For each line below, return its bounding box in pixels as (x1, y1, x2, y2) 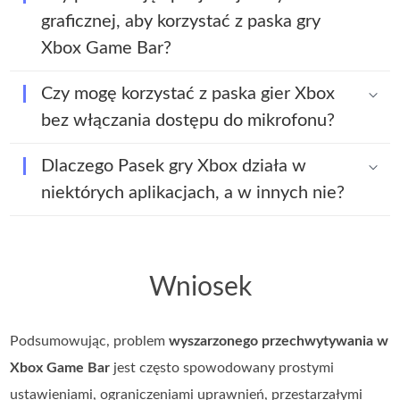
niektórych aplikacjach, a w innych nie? (41, 183, 346, 202)
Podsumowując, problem (10, 333, 170, 348)
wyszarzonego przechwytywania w (169, 333, 389, 348)
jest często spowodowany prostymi (110, 360, 335, 375)
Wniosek (148, 273, 252, 301)
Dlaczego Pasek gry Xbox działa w (41, 156, 307, 175)
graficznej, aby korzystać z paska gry (41, 12, 321, 30)
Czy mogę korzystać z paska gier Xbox (41, 84, 336, 103)
